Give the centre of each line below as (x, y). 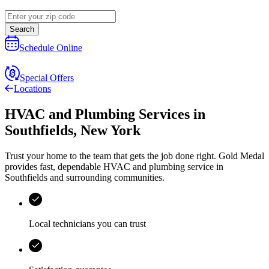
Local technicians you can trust (87, 224)
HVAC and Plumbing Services (97, 114)
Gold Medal (241, 156)
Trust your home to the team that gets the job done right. (112, 156)
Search (22, 29)
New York (110, 131)
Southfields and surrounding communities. (85, 178)
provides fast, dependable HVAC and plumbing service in (114, 167)
